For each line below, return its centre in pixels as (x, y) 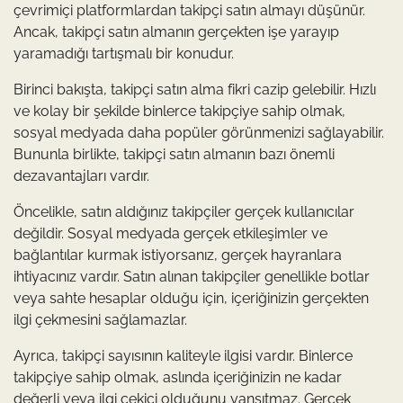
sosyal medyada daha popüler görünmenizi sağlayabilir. (199, 133)
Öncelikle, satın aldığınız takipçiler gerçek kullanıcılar (184, 212)
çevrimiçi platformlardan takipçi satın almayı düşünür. (189, 11)
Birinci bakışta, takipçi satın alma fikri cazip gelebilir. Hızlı (195, 90)
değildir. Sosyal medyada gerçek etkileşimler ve (170, 234)
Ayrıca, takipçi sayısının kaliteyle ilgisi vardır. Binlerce (183, 356)
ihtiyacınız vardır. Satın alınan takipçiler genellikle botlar (192, 277)
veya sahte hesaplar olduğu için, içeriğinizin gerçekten (191, 299)
